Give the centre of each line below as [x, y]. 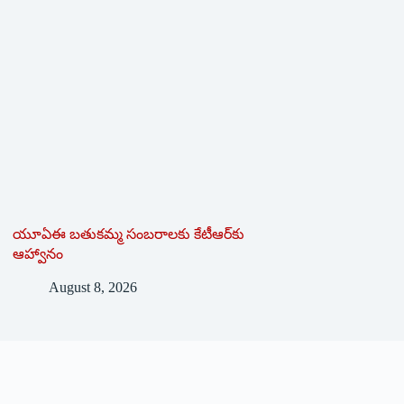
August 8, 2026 [92, 287]
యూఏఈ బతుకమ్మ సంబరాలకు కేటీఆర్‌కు [128, 234]
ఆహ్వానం [37, 253]
